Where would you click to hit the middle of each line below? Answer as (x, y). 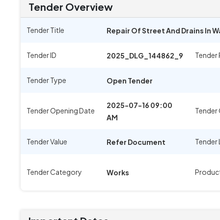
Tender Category (54, 172)
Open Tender (130, 81)
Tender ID (41, 55)
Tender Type (46, 80)
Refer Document (136, 142)
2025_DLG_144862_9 (145, 55)
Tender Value (47, 141)
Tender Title (45, 30)
